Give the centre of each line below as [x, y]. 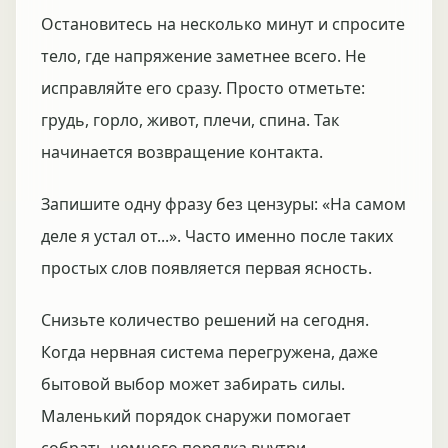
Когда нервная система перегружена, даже [209, 352]
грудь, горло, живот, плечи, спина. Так [190, 120]
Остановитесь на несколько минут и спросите [223, 24]
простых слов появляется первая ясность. [206, 268]
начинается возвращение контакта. [182, 152]
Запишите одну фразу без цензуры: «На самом [223, 204]
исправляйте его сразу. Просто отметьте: [203, 88]
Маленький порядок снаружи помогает [196, 416]
